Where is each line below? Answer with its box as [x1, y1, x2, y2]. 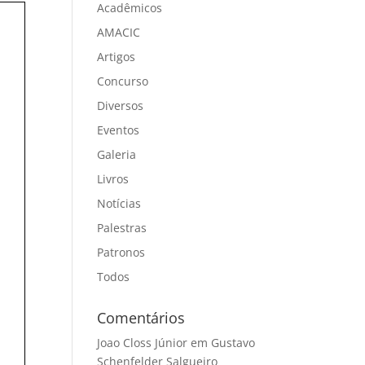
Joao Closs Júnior [97, 335, 188, 351]
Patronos [97, 244, 146, 261]
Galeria [97, 147, 137, 163]
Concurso [97, 73, 149, 90]
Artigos [97, 49, 136, 65]
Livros [97, 171, 130, 187]
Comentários [97, 308, 186, 328]
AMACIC [97, 24, 141, 41]
